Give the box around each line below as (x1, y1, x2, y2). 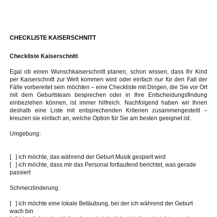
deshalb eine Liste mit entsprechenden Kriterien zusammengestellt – (10, 107, 207, 114)
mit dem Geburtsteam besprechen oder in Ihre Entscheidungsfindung (10, 91, 207, 98)
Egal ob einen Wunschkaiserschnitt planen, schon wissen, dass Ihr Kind (10, 68, 207, 75)
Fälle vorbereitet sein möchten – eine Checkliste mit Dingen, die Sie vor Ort (10, 83, 207, 91)
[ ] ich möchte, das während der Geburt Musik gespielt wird (10, 153, 166, 160)
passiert (10, 169, 31, 176)
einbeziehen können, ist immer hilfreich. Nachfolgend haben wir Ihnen (10, 99, 207, 106)
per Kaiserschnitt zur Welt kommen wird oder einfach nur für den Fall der (10, 76, 207, 83)
